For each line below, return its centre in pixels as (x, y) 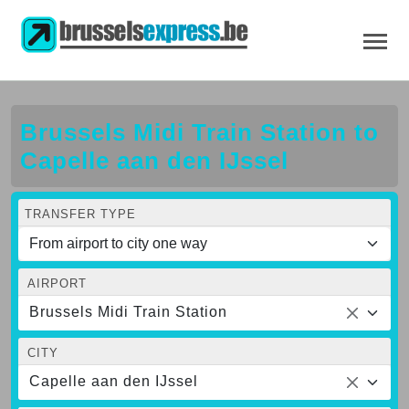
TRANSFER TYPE (80, 214)
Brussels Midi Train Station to (199, 132)
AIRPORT (57, 283)
